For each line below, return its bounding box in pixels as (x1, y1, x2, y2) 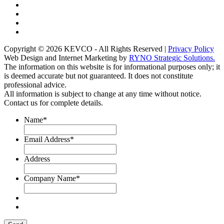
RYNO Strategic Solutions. (129, 53, 215, 62)
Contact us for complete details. (4, 98, 103, 107)
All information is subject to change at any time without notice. (4, 89, 201, 98)
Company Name (24, 173, 76, 182)
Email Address (24, 134, 70, 143)
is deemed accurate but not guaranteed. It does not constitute (4, 71, 193, 80)
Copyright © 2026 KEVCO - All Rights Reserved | (4, 44, 168, 53)
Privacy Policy (168, 44, 214, 53)
